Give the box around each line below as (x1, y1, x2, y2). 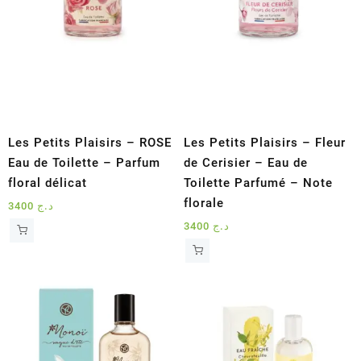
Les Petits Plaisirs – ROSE (8, 135, 172, 150)
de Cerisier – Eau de (184, 155, 309, 170)
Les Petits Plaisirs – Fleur (184, 135, 346, 150)
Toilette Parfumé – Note (184, 175, 334, 190)
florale (184, 195, 225, 210)
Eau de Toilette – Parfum (8, 155, 160, 170)
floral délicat (8, 175, 87, 190)
